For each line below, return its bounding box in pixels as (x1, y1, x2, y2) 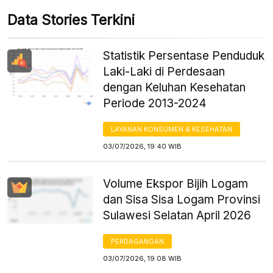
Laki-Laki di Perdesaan (103, 64, 225, 79)
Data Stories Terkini (7, 11, 135, 29)
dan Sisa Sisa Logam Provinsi (103, 192, 261, 207)
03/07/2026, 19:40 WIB (103, 141, 182, 151)
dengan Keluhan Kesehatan (103, 80, 246, 94)
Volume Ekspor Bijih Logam (103, 176, 249, 191)
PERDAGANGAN (111, 236, 165, 246)
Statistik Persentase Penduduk (103, 48, 265, 63)
